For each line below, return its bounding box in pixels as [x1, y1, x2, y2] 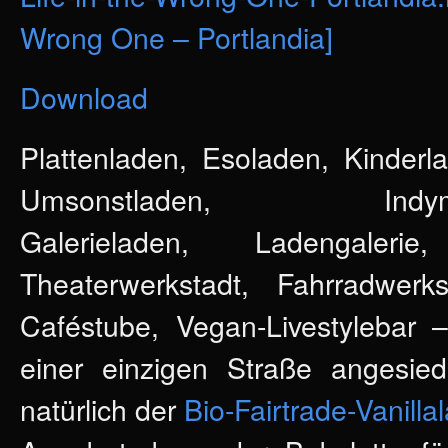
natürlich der [20, 388, 185, 429]
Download [20, 76, 148, 117]
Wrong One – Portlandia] [20, 16, 333, 57]
